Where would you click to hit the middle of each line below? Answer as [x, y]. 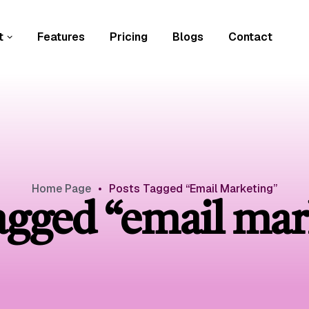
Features [61, 37]
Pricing [128, 37]
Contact [250, 37]
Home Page [61, 188]
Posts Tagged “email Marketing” [193, 188]
